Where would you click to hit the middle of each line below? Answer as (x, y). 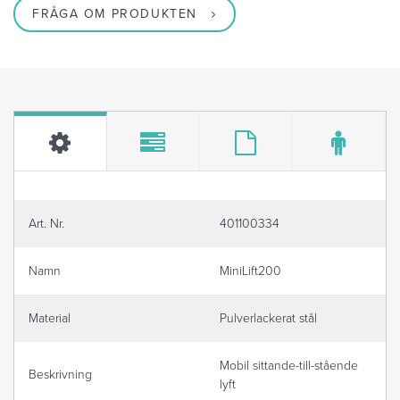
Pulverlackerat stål (268, 319)
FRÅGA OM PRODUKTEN (115, 14)
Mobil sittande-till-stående (289, 366)
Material (50, 319)
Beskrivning (60, 375)
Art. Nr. (46, 224)
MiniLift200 (250, 271)
